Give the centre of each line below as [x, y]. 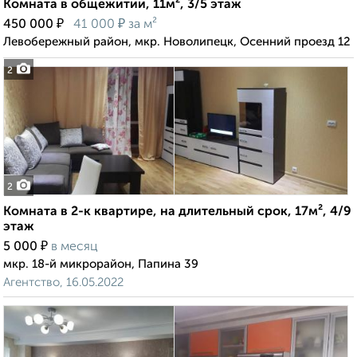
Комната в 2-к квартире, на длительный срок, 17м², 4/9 [177, 212]
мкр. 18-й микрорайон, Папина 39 [101, 265]
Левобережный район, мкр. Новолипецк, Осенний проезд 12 [177, 42]
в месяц [75, 247]
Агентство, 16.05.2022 [63, 283]
